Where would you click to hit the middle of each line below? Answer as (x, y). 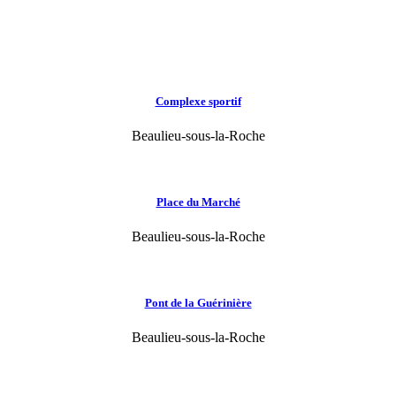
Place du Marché (198, 202)
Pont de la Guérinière (198, 303)
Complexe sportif (198, 101)
